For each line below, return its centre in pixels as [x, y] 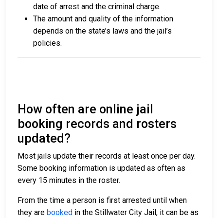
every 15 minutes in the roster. [69, 181]
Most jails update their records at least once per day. [107, 156]
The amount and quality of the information [103, 19]
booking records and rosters [97, 124]
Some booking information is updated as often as [101, 168]
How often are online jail [85, 109]
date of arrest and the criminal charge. [97, 7]
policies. [47, 43]
